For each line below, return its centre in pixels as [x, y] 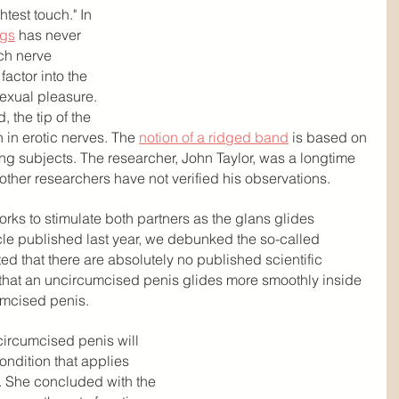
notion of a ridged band [214, 137]
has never [50, 35]
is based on [330, 137]
